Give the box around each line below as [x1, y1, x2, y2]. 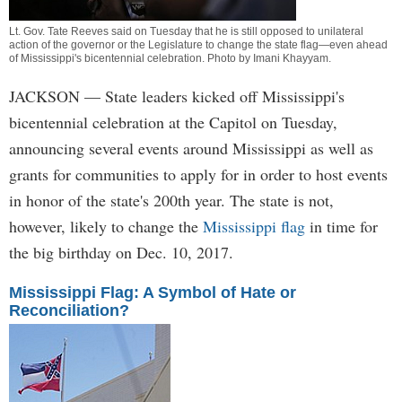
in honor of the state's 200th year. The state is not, [9, 189, 334, 211]
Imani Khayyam [253, 52, 328, 65]
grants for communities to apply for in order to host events [9, 163, 388, 185]
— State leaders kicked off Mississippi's [80, 85, 345, 107]
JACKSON [9, 85, 80, 107]
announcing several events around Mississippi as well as [9, 137, 373, 159]
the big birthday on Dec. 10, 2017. [9, 241, 233, 263]
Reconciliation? [9, 301, 129, 319]
